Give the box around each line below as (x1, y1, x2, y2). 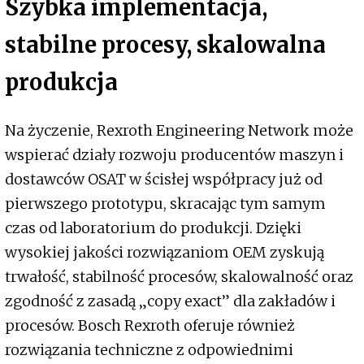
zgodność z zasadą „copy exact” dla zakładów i (5, 291, 336, 310)
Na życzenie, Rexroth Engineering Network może (5, 120, 353, 140)
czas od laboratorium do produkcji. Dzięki (5, 218, 301, 237)
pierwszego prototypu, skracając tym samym (5, 193, 326, 213)
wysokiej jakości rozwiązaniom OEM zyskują (5, 242, 324, 262)
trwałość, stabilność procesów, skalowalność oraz (5, 266, 353, 286)
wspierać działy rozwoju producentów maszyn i (5, 145, 344, 164)
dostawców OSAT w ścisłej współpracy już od (5, 169, 323, 188)
